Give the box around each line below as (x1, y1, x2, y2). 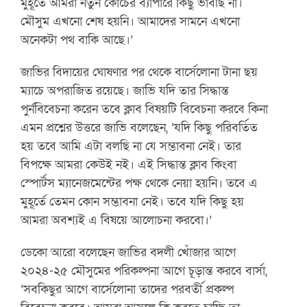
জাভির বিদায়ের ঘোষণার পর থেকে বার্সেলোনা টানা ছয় (21, 63, 258, 80)
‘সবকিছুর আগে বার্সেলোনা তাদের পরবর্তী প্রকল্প (21, 280, 234, 297)
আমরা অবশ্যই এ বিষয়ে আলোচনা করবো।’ (21, 211, 212, 228)
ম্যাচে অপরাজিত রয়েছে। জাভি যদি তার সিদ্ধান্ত (21, 82, 230, 99)
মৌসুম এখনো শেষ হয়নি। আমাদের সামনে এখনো (21, 12, 241, 29)
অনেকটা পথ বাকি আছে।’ (21, 31, 134, 48)
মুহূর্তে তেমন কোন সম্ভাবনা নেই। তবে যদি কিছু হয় (21, 193, 245, 210)
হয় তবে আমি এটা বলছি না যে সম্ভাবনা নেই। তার (21, 137, 242, 154)
